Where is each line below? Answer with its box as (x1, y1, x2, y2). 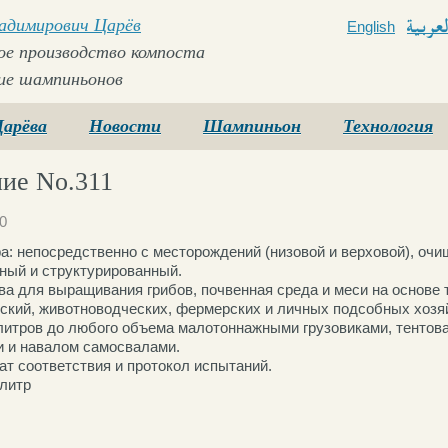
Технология (343, 116, 433, 136)
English (347, 18, 395, 35)
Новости (89, 116, 161, 136)
